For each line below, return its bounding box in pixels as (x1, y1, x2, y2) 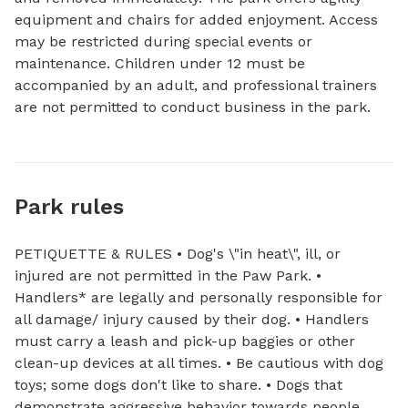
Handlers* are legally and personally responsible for (15, 289, 382, 306)
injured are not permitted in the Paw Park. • (15, 267, 321, 284)
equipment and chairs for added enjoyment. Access (15, 11, 378, 28)
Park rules (15, 194, 124, 219)
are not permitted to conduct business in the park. (15, 98, 371, 116)
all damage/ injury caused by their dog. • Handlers (15, 311, 369, 328)
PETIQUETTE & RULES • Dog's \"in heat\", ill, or (15, 245, 341, 262)
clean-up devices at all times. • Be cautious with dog (15, 354, 383, 372)
